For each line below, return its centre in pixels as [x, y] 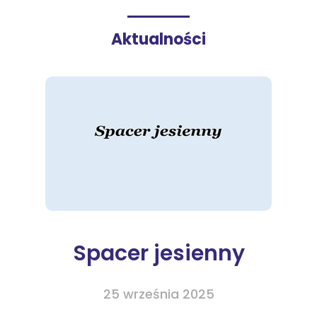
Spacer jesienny [158, 253]
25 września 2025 [158, 294]
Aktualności [158, 39]
